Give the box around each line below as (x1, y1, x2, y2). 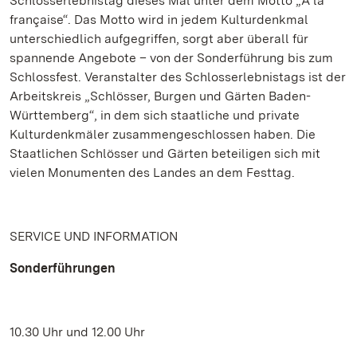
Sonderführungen (10, 261, 116, 276)
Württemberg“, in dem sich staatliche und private (10, 108, 300, 123)
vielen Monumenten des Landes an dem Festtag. (10, 165, 295, 180)
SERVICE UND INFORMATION (10, 229, 178, 244)
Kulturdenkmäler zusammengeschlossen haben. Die (10, 127, 316, 142)
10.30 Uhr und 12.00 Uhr (10, 324, 145, 339)
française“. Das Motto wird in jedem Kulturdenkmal (10, 12, 308, 27)
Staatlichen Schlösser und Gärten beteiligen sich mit (10, 146, 320, 161)
